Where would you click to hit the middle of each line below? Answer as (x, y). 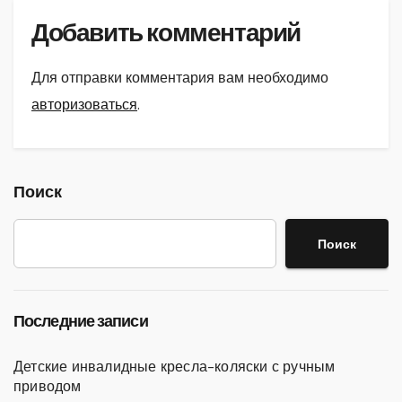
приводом (48, 387)
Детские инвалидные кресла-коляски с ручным (175, 367)
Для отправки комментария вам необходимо (180, 78)
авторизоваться (84, 105)
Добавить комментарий (166, 33)
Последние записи (81, 322)
